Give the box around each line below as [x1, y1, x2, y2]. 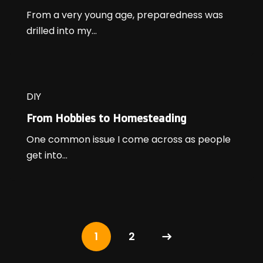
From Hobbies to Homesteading [26, 112, 187, 125]
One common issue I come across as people [26, 133, 231, 147]
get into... [26, 149, 68, 163]
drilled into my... [26, 24, 97, 38]
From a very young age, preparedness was [26, 8, 223, 22]
